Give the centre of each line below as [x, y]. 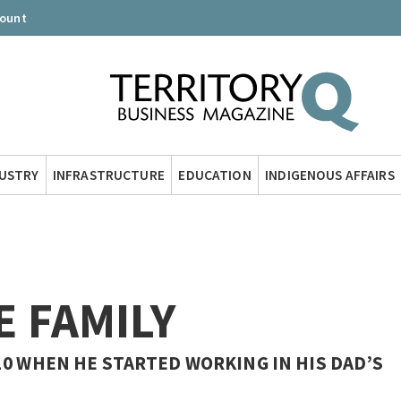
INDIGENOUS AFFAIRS [330, 175]
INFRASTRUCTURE [108, 175]
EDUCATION [215, 175]
